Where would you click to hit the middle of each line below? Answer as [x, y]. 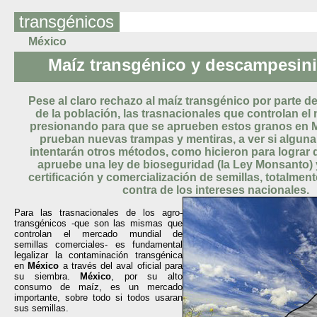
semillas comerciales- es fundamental [98, 244]
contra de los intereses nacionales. [216, 190]
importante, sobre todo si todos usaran [98, 298]
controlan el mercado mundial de [98, 234]
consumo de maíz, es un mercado [98, 287]
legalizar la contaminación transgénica [98, 255]
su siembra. [47, 276]
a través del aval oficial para [121, 266]
